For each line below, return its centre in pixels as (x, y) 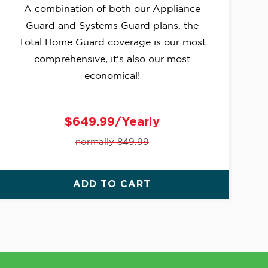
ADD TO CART (112, 185)
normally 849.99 (112, 142)
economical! (112, 77)
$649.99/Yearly (112, 122)
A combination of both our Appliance (112, 10)
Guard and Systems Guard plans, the (112, 26)
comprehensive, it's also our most (112, 60)
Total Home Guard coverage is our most (112, 43)
